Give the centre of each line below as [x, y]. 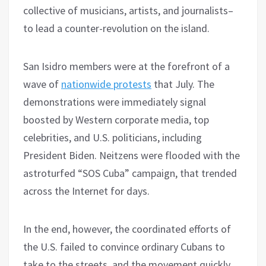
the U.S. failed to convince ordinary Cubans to [124, 247]
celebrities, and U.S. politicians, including [113, 138]
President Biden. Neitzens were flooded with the [132, 156]
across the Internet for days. [86, 191]
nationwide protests [106, 84]
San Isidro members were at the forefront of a [126, 66]
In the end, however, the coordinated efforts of [127, 229]
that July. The [183, 84]
